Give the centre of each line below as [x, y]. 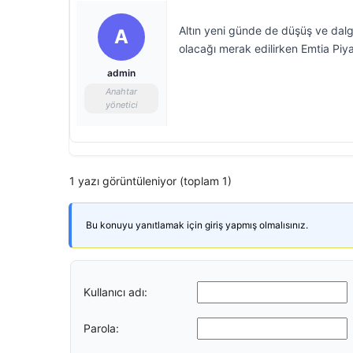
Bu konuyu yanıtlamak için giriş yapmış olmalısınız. [197, 225]
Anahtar [121, 91]
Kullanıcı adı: [115, 292]
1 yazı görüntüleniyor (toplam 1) [150, 181]
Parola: [101, 328]
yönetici [121, 105]
